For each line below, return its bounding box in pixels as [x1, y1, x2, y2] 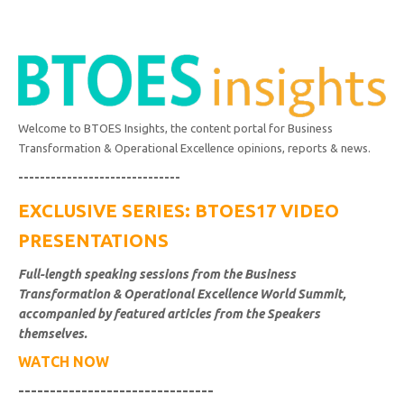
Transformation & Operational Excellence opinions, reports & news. [18, 142, 371, 155]
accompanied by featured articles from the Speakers [18, 307, 320, 322]
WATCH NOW [18, 353, 109, 371]
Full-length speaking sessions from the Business [18, 267, 296, 282]
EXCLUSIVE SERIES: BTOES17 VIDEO [18, 200, 339, 222]
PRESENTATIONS [18, 230, 169, 252]
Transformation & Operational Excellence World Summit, [18, 287, 346, 302]
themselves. [18, 326, 87, 342]
